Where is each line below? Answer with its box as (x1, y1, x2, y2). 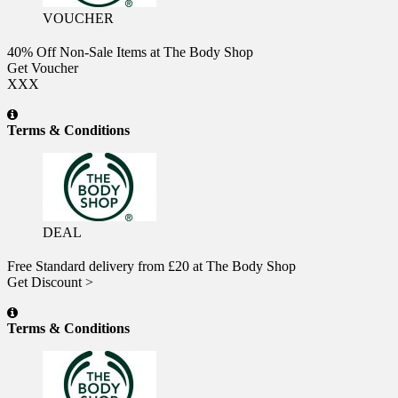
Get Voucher (7, 60, 78, 76)
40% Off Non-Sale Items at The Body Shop (7, 44, 253, 60)
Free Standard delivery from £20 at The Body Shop (7, 258, 296, 274)
